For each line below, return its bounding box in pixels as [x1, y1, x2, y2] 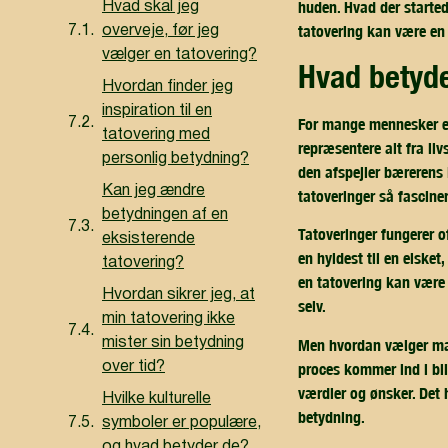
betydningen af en [102, 207, 228, 222]
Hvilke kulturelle [102, 391, 211, 406]
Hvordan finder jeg [102, 79, 233, 94]
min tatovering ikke [102, 311, 235, 326]
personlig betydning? [102, 151, 249, 166]
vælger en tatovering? [102, 47, 257, 62]
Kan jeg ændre [102, 183, 205, 198]
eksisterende [102, 231, 195, 246]
